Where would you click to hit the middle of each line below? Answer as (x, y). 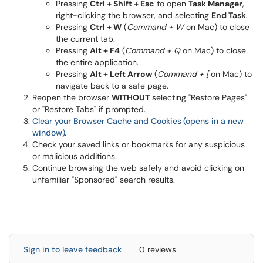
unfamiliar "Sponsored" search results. (104, 180)
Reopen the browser (72, 97)
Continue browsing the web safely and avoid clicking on (138, 168)
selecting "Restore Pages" (198, 97)
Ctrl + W (106, 27)
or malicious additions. (75, 156)
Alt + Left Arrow (121, 74)
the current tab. (85, 39)
